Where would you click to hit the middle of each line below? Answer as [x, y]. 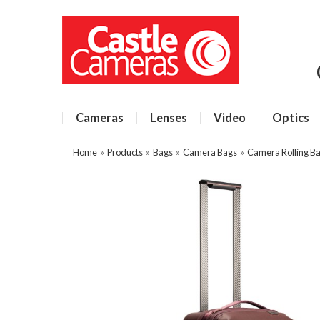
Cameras [100, 118]
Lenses [169, 118]
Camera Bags [210, 152]
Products [125, 152]
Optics [291, 118]
